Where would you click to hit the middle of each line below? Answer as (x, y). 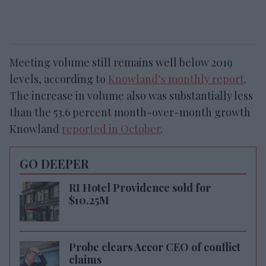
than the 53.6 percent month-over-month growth (130, 112)
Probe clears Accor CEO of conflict (155, 247)
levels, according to (59, 79)
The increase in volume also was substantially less (131, 96)
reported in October (111, 129)
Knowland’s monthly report (176, 79)
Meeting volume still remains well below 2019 (121, 62)
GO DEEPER (54, 164)
